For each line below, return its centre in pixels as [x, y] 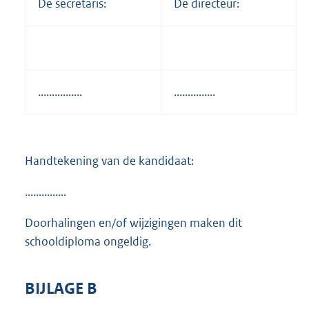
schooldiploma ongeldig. [88, 241]
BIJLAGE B [61, 288]
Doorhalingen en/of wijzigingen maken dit [133, 222]
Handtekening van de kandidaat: [109, 160]
